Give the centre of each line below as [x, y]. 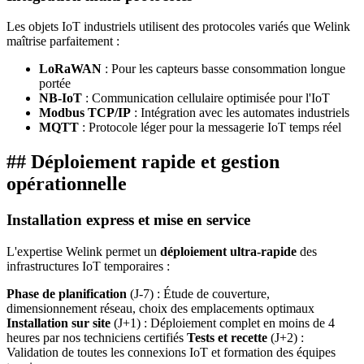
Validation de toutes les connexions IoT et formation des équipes [171, 352]
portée [55, 84]
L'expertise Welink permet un [83, 251]
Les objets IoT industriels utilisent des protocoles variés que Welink [178, 27]
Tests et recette [227, 337]
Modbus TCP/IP [85, 113]
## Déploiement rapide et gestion [143, 162]
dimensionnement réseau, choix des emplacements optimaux [160, 308]
